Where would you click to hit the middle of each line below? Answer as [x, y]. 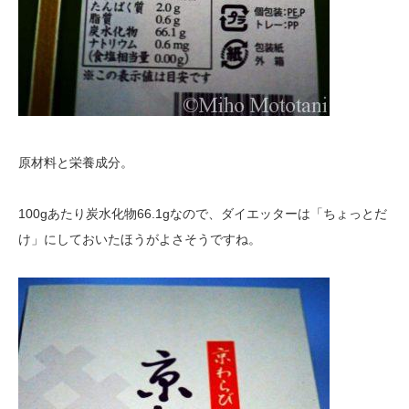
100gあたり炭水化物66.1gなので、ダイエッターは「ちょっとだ [203, 213]
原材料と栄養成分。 [76, 162]
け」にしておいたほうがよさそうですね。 [140, 239]
